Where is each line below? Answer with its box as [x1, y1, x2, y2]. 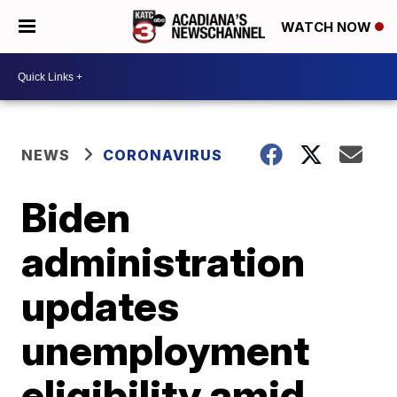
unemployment [21, 325, 310, 375]
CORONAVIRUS [103, 146, 223, 164]
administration [21, 237, 306, 286]
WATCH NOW [281, 19, 375, 36]
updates [21, 281, 180, 331]
